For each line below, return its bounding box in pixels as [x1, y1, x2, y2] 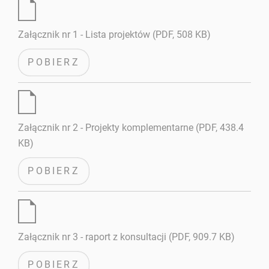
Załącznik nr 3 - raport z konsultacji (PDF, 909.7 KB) [18, 231, 235, 243]
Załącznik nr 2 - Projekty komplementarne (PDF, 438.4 [18, 122, 244, 134]
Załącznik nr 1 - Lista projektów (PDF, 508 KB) [18, 28, 211, 40]
